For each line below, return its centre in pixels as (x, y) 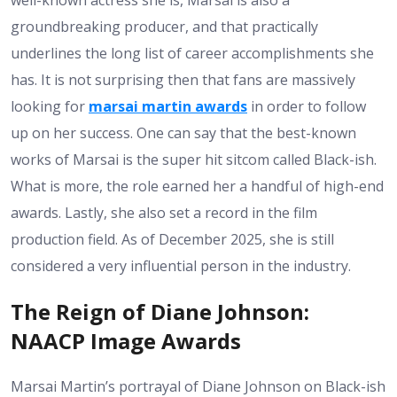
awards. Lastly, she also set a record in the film (164, 213)
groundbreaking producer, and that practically (164, 27)
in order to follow (307, 107)
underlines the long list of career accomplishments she (192, 54)
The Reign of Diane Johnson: (160, 312)
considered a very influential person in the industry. (181, 266)
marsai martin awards (168, 107)
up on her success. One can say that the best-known (183, 133)
